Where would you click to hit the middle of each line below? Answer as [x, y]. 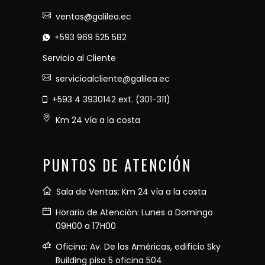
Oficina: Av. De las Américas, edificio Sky [138, 246]
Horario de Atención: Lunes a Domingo [134, 212]
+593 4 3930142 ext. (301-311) [111, 99]
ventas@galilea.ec [93, 16]
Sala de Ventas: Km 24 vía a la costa [131, 191]
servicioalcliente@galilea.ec [113, 78]
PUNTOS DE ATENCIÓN [117, 164]
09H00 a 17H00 [86, 226]
